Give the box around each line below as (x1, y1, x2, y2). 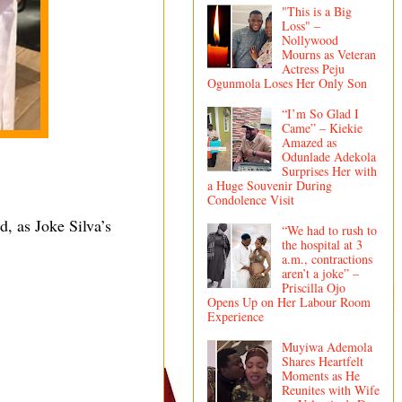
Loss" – (281, 17, 320, 35)
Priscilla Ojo (281, 278, 345, 296)
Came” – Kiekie (281, 119, 363, 137)
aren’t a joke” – (281, 264, 359, 282)
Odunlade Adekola (281, 148, 376, 166)
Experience (207, 307, 264, 325)
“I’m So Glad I (281, 105, 359, 123)
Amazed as (281, 134, 336, 152)
